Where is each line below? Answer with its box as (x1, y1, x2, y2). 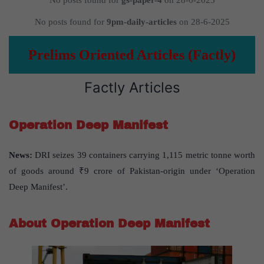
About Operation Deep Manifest (9, 217, 210, 230)
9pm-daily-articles (106, 17, 177, 27)
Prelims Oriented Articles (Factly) (28, 47, 236, 63)
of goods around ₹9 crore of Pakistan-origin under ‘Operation (9, 166, 255, 176)
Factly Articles (84, 79, 180, 97)
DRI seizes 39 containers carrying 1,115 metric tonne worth (32, 150, 255, 160)
